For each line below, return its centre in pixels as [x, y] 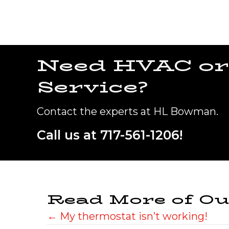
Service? [92, 87]
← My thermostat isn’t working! [127, 216]
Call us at [68, 135]
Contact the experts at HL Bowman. [128, 111]
